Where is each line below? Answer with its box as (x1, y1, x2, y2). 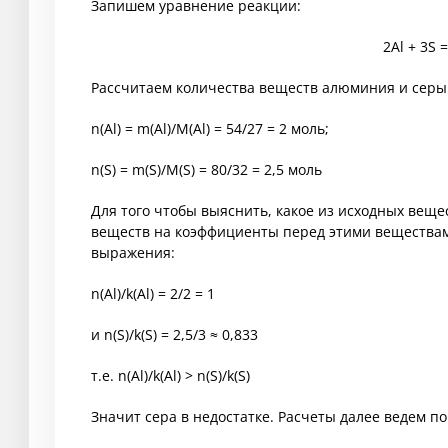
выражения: (91, 243, 175, 263)
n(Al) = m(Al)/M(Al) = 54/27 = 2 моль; (91, 119, 329, 139)
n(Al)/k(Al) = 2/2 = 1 (91, 284, 215, 304)
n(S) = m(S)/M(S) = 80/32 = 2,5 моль (91, 160, 322, 180)
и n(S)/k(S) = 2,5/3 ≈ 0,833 (91, 325, 258, 345)
